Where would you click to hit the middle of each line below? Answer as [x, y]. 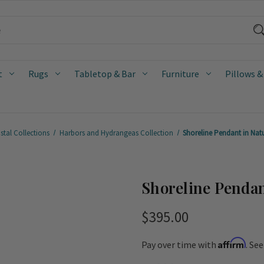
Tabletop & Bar [105, 73]
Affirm [232, 242]
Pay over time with [180, 244]
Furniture [180, 73]
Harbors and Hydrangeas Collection [116, 133]
